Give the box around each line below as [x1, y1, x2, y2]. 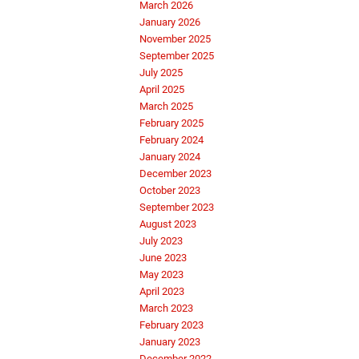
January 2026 [139, 16, 200, 29]
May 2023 [139, 268, 184, 281]
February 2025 [139, 117, 204, 130]
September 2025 [139, 50, 214, 63]
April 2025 [139, 83, 184, 96]
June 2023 [139, 252, 187, 264]
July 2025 [139, 67, 183, 79]
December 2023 [139, 167, 212, 180]
